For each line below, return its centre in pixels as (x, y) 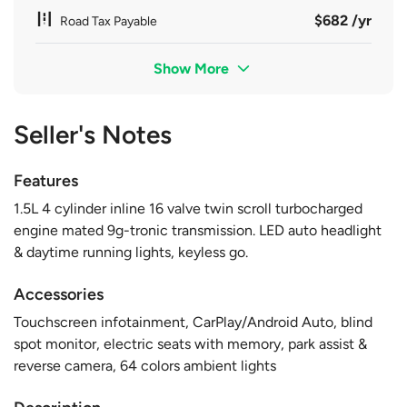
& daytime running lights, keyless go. (131, 252)
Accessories (59, 294)
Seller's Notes (93, 134)
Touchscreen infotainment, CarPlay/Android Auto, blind (193, 322)
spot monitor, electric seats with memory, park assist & (190, 343)
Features (46, 180)
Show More (194, 68)
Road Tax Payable (109, 21)
